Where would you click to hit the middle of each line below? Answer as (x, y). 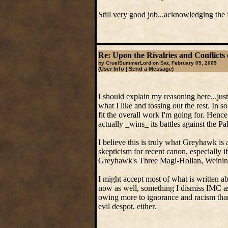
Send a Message (150, 69)
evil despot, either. (127, 206)
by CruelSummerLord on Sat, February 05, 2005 (157, 63)
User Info (112, 69)
